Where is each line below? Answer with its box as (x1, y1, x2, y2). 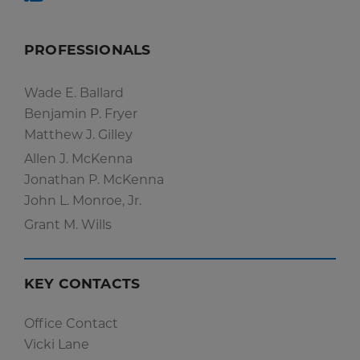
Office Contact (24, 316, 118, 331)
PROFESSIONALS (24, 41, 151, 58)
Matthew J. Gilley (24, 127, 133, 142)
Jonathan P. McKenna (24, 172, 164, 187)
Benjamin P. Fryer (24, 106, 137, 121)
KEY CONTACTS (24, 275, 141, 292)
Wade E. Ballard (24, 85, 124, 100)
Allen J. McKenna (24, 151, 133, 166)
